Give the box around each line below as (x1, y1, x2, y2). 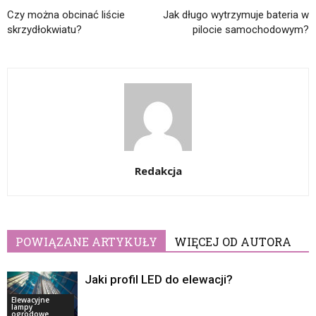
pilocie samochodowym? (193, 23, 309, 37)
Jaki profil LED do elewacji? (85, 272, 233, 287)
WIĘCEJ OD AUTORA (174, 234, 291, 250)
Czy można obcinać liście (7, 8, 125, 22)
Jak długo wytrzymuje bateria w (163, 8, 309, 22)
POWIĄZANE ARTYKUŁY (16, 234, 157, 250)
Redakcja (134, 164, 182, 178)
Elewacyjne (11, 295, 49, 305)
